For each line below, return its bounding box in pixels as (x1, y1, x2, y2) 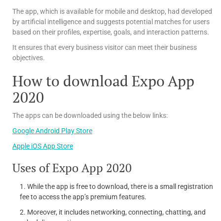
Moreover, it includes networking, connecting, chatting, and (27, 208, 206, 216)
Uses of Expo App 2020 (12, 159, 132, 176)
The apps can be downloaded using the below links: (12, 111, 168, 119)
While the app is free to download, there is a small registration (27, 182, 213, 190)
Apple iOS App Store (12, 142, 73, 150)
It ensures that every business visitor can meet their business (12, 43, 197, 51)
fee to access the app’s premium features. (20, 192, 147, 201)
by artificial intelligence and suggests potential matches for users (12, 17, 210, 26)
